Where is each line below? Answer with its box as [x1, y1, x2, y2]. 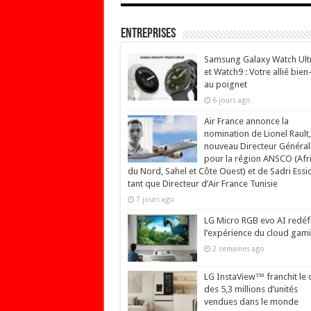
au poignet [203, 78, 247, 90]
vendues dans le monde [203, 296, 299, 307]
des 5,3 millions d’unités [203, 283, 298, 294]
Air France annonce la [203, 115, 289, 126]
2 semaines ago [212, 244, 264, 253]
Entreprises [120, 26, 176, 41]
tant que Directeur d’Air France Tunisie [127, 178, 278, 189]
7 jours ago [135, 194, 174, 203]
